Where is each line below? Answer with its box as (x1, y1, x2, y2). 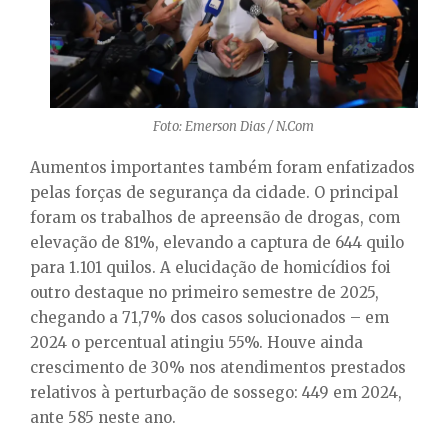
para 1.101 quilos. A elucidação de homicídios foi (30, 258, 391, 278)
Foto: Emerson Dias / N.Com (153, 117, 315, 135)
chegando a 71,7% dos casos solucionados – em (30, 308, 389, 328)
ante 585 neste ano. (30, 408, 176, 428)
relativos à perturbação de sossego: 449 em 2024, (30, 383, 402, 403)
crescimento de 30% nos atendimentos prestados (30, 358, 406, 378)
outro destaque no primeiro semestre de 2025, (30, 283, 379, 303)
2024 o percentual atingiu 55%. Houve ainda (30, 333, 363, 353)
